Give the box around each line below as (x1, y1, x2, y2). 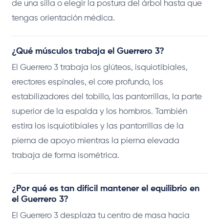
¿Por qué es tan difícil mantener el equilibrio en (12, 184, 199, 193)
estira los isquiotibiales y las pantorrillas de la (12, 122, 184, 131)
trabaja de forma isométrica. (12, 151, 119, 160)
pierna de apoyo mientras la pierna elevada (12, 136, 179, 145)
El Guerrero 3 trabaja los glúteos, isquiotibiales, (12, 63, 188, 72)
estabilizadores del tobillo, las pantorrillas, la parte (12, 92, 202, 101)
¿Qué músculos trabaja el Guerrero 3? (12, 46, 164, 56)
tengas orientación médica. (12, 14, 115, 22)
